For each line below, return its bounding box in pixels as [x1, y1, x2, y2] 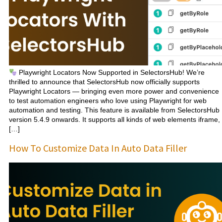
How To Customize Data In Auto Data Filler [9, 141, 187, 154]
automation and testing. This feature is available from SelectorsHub [9, 106, 220, 114]
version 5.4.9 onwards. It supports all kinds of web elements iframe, [9, 115, 220, 124]
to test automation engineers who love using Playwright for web [9, 97, 207, 105]
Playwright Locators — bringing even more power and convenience [9, 87, 219, 96]
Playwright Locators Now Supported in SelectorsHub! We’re [16, 68, 205, 77]
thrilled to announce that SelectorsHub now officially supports [9, 78, 200, 86]
